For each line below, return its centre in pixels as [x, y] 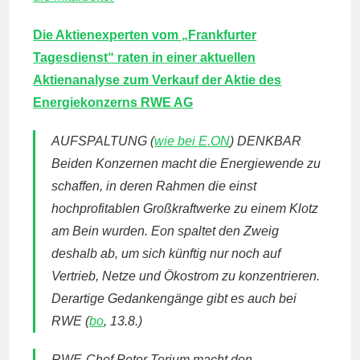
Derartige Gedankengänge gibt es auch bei [174, 299]
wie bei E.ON [192, 141]
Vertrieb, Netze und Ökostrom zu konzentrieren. [186, 276]
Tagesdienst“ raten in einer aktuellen [145, 57]
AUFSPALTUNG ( [103, 141]
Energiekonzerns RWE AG [113, 102]
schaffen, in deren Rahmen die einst [154, 186]
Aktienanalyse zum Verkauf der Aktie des [157, 80]
